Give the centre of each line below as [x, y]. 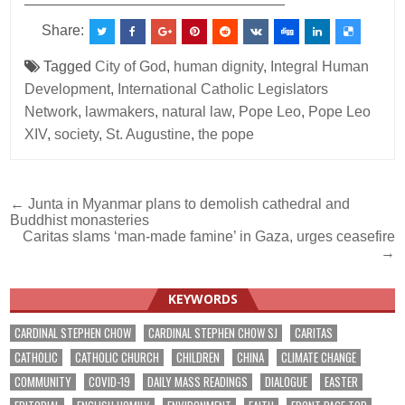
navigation [74, 232]
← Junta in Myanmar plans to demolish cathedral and [180, 203]
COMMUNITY [43, 381]
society [77, 134]
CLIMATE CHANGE [319, 357]
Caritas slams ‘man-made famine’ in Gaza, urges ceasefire [208, 236]
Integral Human [320, 66]
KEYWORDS [202, 298]
